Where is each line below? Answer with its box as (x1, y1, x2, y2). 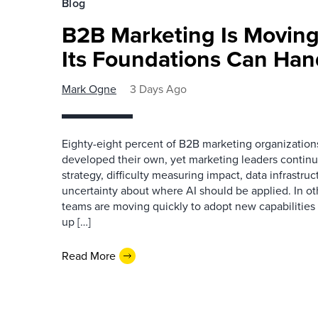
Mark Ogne (62, 81, 116, 97)
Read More (62, 247, 116, 264)
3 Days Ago (130, 81, 187, 97)
